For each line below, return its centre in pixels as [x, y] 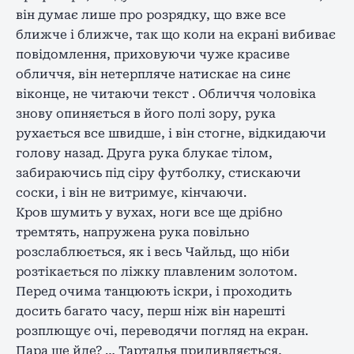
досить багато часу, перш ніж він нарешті [151, 311]
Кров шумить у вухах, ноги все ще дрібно [149, 212]
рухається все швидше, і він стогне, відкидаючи [171, 133]
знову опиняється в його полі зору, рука [146, 113]
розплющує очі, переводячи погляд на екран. [162, 331]
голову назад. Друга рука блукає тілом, [144, 153]
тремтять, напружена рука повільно [133, 232]
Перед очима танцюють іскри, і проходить [154, 291]
